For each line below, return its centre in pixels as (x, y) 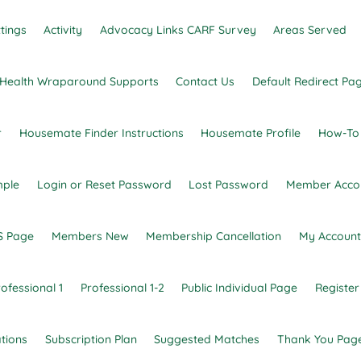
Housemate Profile (251, 133)
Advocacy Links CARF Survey (178, 30)
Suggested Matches (207, 339)
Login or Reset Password (104, 185)
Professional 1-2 (122, 288)
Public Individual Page (239, 288)
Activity (63, 30)
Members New (90, 236)
